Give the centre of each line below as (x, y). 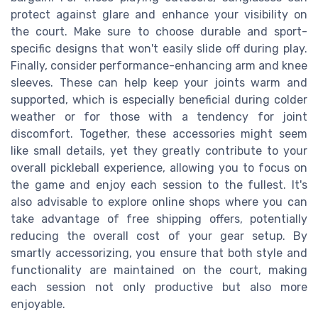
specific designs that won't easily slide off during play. (159, 49)
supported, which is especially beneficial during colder (159, 100)
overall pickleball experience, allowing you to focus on (159, 168)
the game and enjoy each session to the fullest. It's (159, 185)
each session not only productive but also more (159, 287)
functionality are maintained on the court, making (159, 270)
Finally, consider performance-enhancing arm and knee (159, 66)
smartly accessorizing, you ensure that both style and (159, 253)
